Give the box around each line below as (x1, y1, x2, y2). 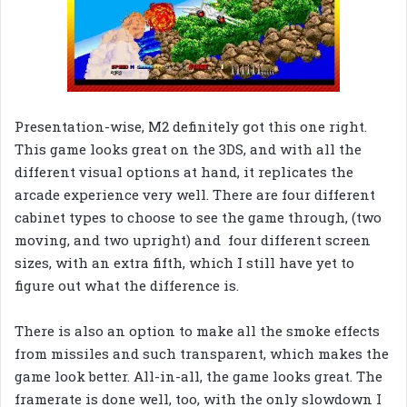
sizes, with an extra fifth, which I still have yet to (15, 253, 354, 273)
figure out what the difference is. (15, 276, 239, 295)
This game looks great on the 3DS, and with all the (15, 140, 362, 159)
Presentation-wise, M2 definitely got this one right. (15, 117, 367, 136)
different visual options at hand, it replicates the (15, 163, 353, 182)
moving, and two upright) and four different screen (15, 231, 371, 250)
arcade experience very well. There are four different (15, 185, 375, 204)
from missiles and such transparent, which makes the (15, 344, 389, 363)
